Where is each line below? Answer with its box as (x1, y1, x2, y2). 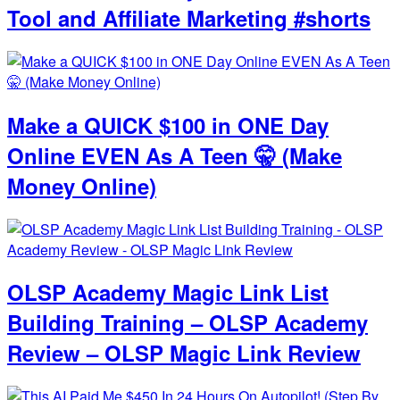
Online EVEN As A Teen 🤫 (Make (7, 139, 342, 171)
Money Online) (7, 170, 156, 201)
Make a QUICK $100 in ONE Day (7, 109, 329, 140)
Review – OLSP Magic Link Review (7, 337, 361, 369)
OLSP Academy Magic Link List (7, 277, 329, 308)
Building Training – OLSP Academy (7, 307, 368, 338)
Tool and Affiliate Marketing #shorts (7, 2, 371, 33)
